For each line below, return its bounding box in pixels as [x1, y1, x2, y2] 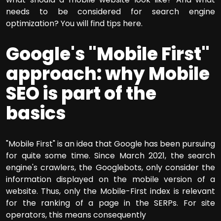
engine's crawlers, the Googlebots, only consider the [6, 161, 215, 173]
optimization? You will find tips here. [6, 17, 143, 29]
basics [6, 100, 66, 126]
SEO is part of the [6, 80, 156, 106]
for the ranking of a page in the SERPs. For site [6, 197, 215, 209]
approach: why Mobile [6, 61, 210, 86]
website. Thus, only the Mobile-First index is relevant [6, 185, 215, 197]
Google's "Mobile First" [6, 41, 210, 67]
